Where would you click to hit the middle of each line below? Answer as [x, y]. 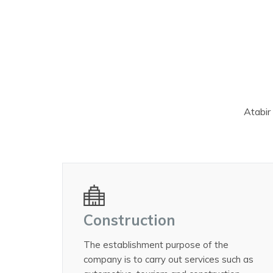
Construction [129, 220]
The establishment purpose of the [156, 245]
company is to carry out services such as [168, 260]
